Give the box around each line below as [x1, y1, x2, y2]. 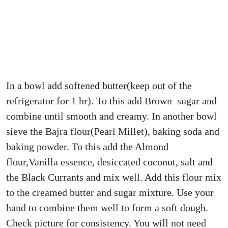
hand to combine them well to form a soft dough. [6, 202, 208, 213]
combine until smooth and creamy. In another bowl [6, 110, 217, 122]
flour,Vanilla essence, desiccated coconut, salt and [6, 156, 213, 167]
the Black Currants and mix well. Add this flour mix [6, 172, 221, 183]
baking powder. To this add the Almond [6, 141, 168, 152]
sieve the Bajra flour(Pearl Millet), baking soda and [6, 126, 219, 137]
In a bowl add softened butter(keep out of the [6, 80, 192, 91]
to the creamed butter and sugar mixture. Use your [6, 187, 214, 198]
